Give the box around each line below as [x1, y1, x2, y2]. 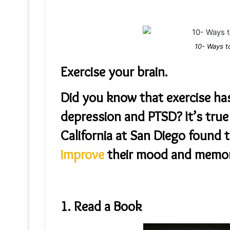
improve [61, 146, 104, 163]
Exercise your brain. [61, 63, 168, 80]
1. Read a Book [61, 197, 142, 215]
